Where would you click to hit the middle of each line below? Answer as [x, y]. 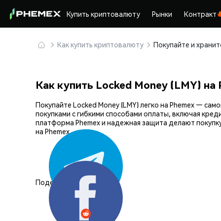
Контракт [201, 14]
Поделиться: [57, 182]
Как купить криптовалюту [100, 44]
